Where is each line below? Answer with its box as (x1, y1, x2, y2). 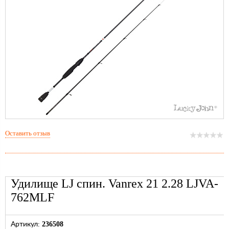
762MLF (11, 191, 54, 204)
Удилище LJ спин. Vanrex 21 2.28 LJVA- (11, 177, 218, 191)
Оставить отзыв (5, 129, 50, 138)
